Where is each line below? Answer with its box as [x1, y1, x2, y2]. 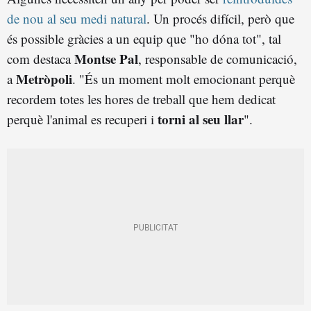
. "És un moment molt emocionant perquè [72, 69, 295, 87]
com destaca [7, 49, 74, 67]
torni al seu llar [158, 109, 244, 128]
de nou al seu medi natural [7, 9, 146, 27]
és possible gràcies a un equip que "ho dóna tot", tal [7, 29, 281, 47]
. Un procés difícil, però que [146, 9, 294, 27]
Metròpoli [16, 69, 72, 88]
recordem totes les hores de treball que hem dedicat [7, 90, 276, 108]
